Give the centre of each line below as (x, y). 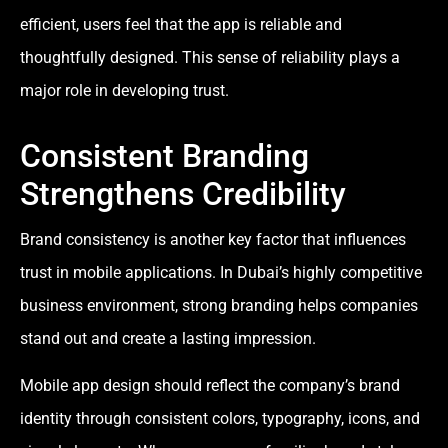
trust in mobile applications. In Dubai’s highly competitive (221, 272)
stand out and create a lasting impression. (168, 338)
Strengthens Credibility (183, 193)
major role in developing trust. (124, 90)
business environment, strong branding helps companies (219, 305)
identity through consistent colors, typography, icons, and (220, 419)
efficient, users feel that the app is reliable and (181, 24)
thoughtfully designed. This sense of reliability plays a (210, 57)
